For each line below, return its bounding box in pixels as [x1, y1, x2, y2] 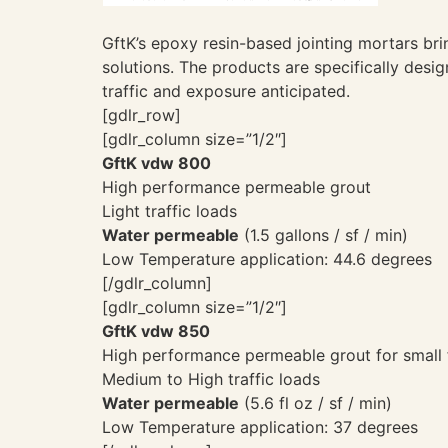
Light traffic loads [102, 200, 237, 221]
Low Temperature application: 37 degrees [102, 416, 418, 437]
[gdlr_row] [102, 104, 181, 125]
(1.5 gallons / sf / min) [239, 224, 408, 245]
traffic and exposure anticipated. [102, 80, 350, 101]
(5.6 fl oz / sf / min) [239, 392, 392, 413]
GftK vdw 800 [102, 152, 211, 173]
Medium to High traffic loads [102, 368, 320, 389]
